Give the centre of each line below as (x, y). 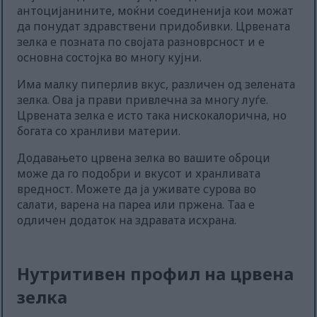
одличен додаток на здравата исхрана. (127, 220)
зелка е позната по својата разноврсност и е (141, 42)
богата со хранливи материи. (99, 131)
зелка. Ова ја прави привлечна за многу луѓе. (143, 100)
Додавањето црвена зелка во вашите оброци (144, 158)
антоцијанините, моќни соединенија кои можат (156, 11)
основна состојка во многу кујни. (110, 58)
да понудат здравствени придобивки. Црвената (154, 27)
